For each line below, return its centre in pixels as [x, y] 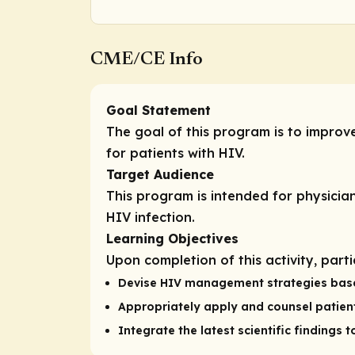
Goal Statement [158, 111]
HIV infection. [151, 218]
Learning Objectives [172, 239]
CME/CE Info [147, 60]
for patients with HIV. [176, 153]
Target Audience [160, 175]
